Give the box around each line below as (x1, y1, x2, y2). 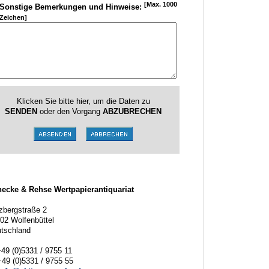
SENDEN (5, 107, 37, 116)
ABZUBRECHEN (103, 107, 162, 116)
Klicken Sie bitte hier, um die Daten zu (16, 97, 150, 106)
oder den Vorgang (37, 107, 103, 116)
